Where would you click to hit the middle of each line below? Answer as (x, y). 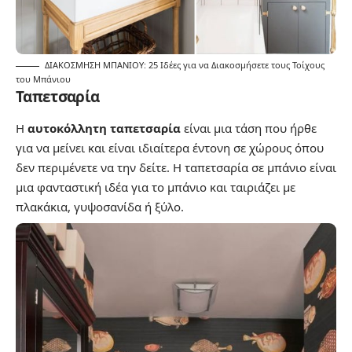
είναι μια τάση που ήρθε (249, 128)
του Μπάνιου (43, 79)
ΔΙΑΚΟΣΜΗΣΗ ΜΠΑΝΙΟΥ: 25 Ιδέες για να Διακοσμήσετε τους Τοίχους (185, 65)
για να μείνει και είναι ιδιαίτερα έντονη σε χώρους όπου (170, 148)
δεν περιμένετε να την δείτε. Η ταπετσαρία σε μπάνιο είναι (176, 168)
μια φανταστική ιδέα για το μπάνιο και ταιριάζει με (156, 187)
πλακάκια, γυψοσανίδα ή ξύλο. (100, 207)
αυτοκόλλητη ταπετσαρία (104, 128)
